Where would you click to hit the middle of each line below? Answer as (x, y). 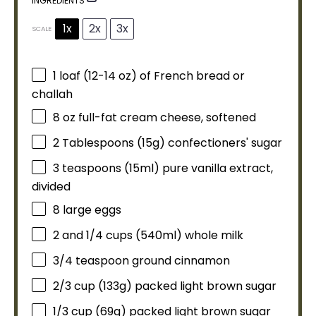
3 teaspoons (87, 169)
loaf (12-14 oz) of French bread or (151, 76)
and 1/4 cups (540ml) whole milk (151, 236)
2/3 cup (74, 286)
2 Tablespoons (93, 143)
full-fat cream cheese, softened (166, 118)
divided (51, 187)
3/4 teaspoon (91, 261)
